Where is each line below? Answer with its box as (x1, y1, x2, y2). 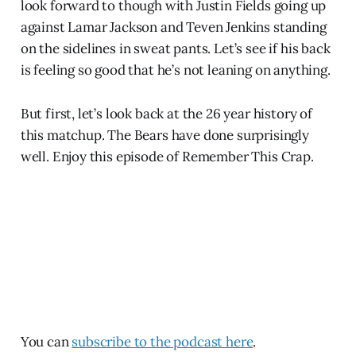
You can (20, 332, 72, 350)
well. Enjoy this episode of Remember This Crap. (20, 147, 314, 165)
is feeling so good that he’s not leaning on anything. (20, 60, 331, 79)
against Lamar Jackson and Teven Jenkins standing (20, 17, 327, 36)
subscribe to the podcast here (72, 332, 253, 350)
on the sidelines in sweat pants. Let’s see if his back (20, 39, 331, 57)
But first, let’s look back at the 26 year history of (20, 104, 312, 122)
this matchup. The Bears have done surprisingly (20, 126, 309, 144)
